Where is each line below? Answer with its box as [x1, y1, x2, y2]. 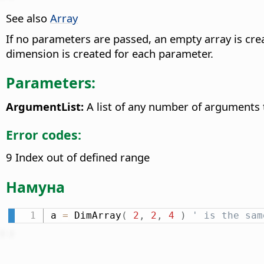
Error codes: [6, 126, 81, 144]
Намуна [6, 176, 65, 197]
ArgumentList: [6, 99, 84, 114]
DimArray [68, 209, 121, 221]
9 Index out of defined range [6, 150, 150, 165]
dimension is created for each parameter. [6, 45, 213, 61]
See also [6, 10, 50, 25]
